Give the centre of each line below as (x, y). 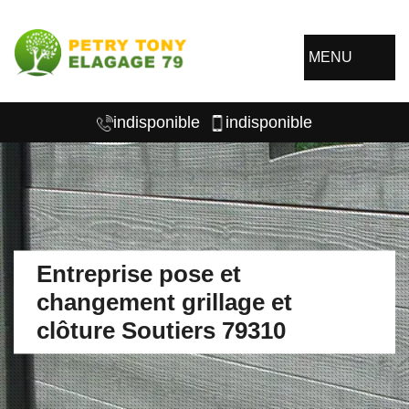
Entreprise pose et (139, 273)
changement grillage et (164, 302)
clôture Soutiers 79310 (161, 330)
